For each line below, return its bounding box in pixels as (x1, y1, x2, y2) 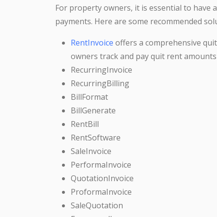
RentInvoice (71, 37, 113, 48)
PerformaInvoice (71, 159, 131, 170)
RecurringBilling (71, 77, 129, 89)
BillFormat (71, 91, 108, 102)
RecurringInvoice (71, 64, 132, 75)
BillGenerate (71, 105, 116, 116)
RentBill (71, 118, 99, 129)
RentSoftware (71, 132, 121, 143)
